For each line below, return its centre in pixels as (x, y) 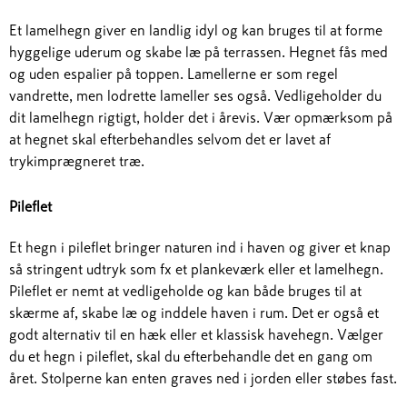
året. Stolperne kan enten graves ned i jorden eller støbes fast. (203, 378)
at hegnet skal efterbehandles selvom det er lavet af (170, 139)
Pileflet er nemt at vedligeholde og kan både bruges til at (185, 291)
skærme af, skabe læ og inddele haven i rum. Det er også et (194, 313)
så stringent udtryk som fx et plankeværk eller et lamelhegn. (196, 269)
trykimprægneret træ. (77, 161)
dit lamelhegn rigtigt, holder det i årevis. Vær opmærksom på (201, 117)
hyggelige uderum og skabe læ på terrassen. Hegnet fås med (199, 52)
